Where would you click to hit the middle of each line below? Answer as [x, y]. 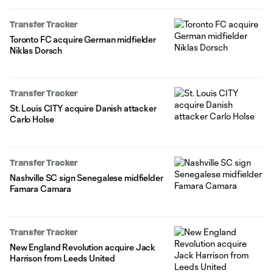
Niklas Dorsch [36, 50]
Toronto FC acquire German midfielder [83, 39]
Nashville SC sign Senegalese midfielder [87, 178]
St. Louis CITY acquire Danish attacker [83, 108]
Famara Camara [41, 189]
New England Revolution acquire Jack [83, 247]
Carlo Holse [32, 119]
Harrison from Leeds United [62, 258]
